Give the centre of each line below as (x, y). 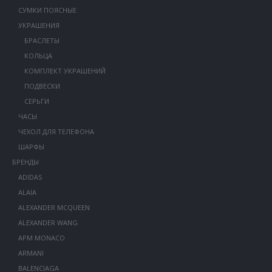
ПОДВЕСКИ (42, 86)
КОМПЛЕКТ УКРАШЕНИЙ (65, 71)
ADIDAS (30, 177)
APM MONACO (41, 238)
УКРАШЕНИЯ (39, 25)
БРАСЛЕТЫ (42, 40)
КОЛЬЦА (38, 56)
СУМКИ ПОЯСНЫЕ (47, 10)
